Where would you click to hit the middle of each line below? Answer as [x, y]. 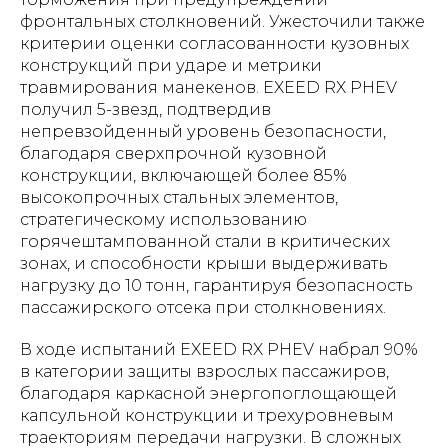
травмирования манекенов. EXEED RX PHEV [208, 87]
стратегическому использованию [163, 219]
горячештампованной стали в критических [205, 241]
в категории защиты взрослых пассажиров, [204, 371]
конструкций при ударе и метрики [171, 65]
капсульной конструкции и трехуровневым [207, 415]
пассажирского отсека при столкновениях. [203, 307]
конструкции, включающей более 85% [183, 175]
